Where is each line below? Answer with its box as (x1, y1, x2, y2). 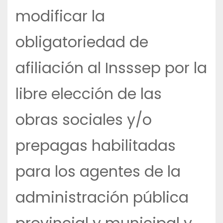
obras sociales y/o (15, 110, 152, 131)
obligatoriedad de (15, 32, 148, 53)
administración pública (15, 187, 189, 209)
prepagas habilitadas (15, 135, 176, 157)
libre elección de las (15, 84, 162, 105)
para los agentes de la (15, 161, 181, 183)
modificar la (15, 6, 105, 27)
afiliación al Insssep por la (15, 58, 207, 79)
